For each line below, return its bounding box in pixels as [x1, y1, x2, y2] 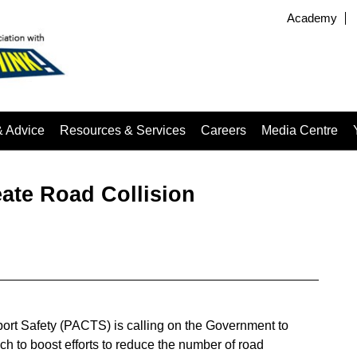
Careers [201, 124, 246, 137]
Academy [287, 12, 338, 25]
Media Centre [261, 124, 338, 137]
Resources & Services [60, 124, 186, 137]
